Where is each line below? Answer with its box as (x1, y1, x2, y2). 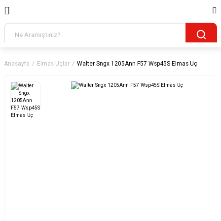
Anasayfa (4, 60, 30, 67)
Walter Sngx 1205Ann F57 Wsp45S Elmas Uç (77, 60, 197, 67)
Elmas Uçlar (37, 60, 70, 67)
